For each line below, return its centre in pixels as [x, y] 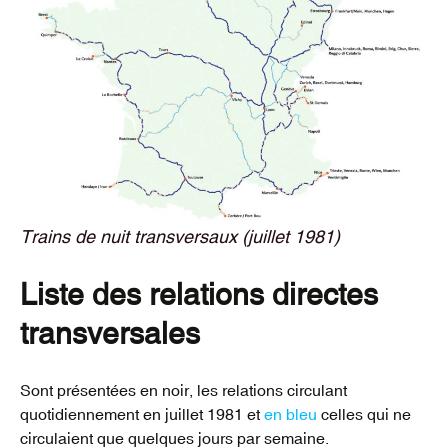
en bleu [290, 414]
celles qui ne [364, 414]
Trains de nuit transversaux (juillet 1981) [180, 237]
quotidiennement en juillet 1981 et [142, 414]
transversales [110, 334]
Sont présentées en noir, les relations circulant [183, 390]
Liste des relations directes [199, 295]
